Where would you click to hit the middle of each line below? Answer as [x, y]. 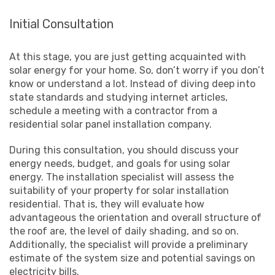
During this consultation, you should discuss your [124, 150]
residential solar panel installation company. [110, 124]
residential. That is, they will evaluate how [107, 204]
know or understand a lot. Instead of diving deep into [132, 83]
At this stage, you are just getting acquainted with [128, 56]
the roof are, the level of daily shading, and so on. [124, 231]
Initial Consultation [61, 24]
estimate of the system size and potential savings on [132, 258]
